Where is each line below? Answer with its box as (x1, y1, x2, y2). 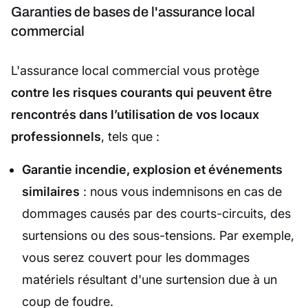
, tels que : (101, 129, 159, 144)
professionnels (11, 129, 101, 144)
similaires (22, 184, 80, 199)
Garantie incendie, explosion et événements (22, 162, 283, 177)
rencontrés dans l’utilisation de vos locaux (11, 107, 259, 122)
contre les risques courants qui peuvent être (11, 85, 272, 100)
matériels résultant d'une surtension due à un (22, 272, 277, 287)
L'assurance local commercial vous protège (11, 63, 259, 78)
